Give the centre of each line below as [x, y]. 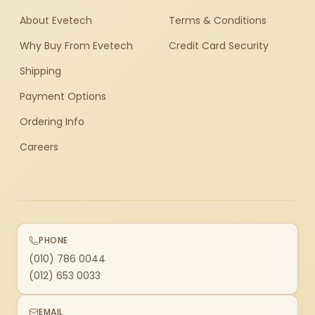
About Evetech [56, 20]
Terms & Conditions [218, 20]
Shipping [40, 71]
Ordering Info [52, 122]
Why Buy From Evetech [76, 46]
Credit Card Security [219, 46]
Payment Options [63, 96]
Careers [39, 147]
